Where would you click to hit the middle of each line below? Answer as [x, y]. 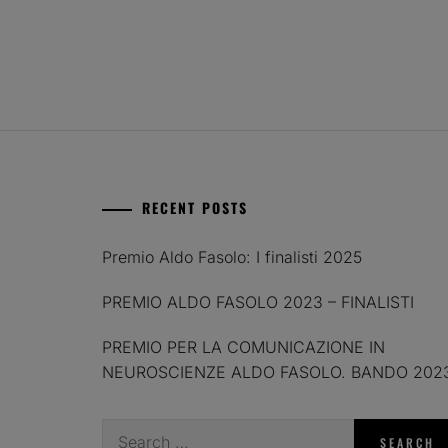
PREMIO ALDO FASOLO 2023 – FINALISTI [258, 301]
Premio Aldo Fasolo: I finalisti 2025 [232, 256]
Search [127, 429]
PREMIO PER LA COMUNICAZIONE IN [243, 346]
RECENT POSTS [195, 207]
